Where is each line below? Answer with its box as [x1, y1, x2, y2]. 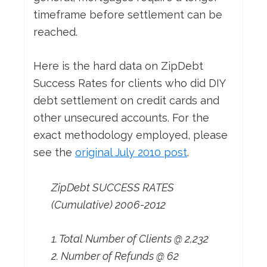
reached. [33, 26, 77, 39]
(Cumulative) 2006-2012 [51, 198, 166, 212]
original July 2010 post [75, 146, 187, 159]
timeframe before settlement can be [33, 8, 222, 21]
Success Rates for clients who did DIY [33, 77, 225, 90]
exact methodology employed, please [33, 129, 228, 142]
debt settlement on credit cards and [33, 94, 219, 107]
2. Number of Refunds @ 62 [51, 250, 179, 263]
